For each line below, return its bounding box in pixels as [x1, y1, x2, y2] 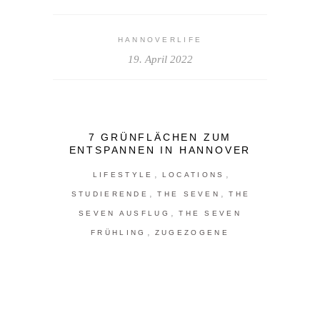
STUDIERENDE [71, 190, 149, 199]
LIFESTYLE [92, 171, 154, 179]
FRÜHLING [91, 229, 146, 237]
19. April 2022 [127, 54, 193, 66]
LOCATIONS [161, 171, 225, 179]
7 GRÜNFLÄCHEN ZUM [88, 131, 232, 144]
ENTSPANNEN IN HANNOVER [69, 144, 251, 156]
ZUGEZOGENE [154, 229, 229, 237]
